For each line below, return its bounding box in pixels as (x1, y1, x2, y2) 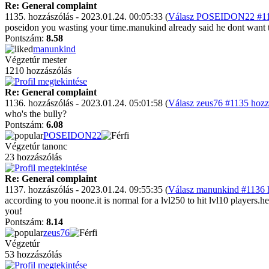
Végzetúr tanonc (5, 141, 67, 151)
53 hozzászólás (5, 249, 62, 259)
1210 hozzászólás (5, 65, 71, 76)
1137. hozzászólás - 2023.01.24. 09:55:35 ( (5, 184, 168, 195)
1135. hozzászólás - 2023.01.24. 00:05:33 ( (5, 11, 168, 22)
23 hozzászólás (5, 152, 62, 162)
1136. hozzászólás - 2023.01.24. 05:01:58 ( (5, 98, 168, 108)
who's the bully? (5, 109, 67, 119)
